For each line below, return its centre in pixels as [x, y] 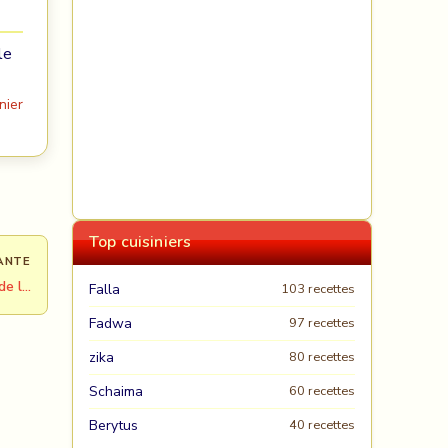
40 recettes [322, 425]
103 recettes [318, 289]
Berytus [113, 425]
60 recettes [322, 391]
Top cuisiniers [140, 242]
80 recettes [322, 357]
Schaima [116, 391]
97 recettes [322, 323]
